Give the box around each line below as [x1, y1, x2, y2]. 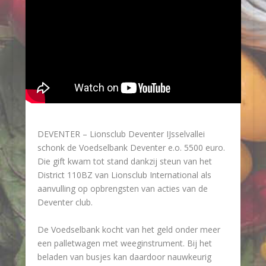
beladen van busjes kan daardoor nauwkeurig [37, 251, 211, 262]
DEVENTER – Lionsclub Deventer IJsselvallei [37, 128, 205, 140]
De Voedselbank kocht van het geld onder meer [37, 223, 220, 235]
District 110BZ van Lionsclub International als [37, 169, 211, 181]
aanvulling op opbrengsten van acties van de [37, 183, 208, 195]
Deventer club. [37, 197, 93, 208]
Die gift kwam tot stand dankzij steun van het [37, 156, 212, 167]
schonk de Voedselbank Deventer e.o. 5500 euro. [37, 142, 225, 154]
